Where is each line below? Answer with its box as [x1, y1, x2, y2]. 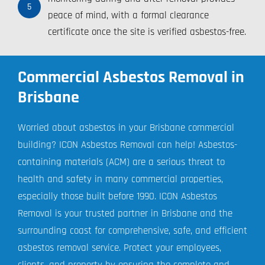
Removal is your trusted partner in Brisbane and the [17, 206, 232, 220]
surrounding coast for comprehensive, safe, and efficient [17, 224, 247, 237]
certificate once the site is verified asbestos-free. [47, 25, 246, 38]
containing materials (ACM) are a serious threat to [17, 155, 225, 169]
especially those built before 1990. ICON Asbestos [17, 189, 217, 203]
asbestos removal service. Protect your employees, [17, 241, 221, 254]
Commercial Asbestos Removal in [17, 66, 244, 88]
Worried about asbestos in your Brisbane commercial [17, 121, 234, 134]
